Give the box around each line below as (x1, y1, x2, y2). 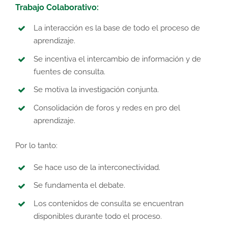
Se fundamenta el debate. (34, 181, 125, 190)
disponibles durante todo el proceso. (34, 211, 162, 221)
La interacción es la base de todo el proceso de (34, 23, 200, 33)
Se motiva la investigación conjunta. (34, 85, 159, 95)
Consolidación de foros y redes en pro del (34, 103, 180, 112)
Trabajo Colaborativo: (15, 3, 99, 13)
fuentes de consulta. (34, 67, 105, 76)
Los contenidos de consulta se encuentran (34, 198, 184, 208)
